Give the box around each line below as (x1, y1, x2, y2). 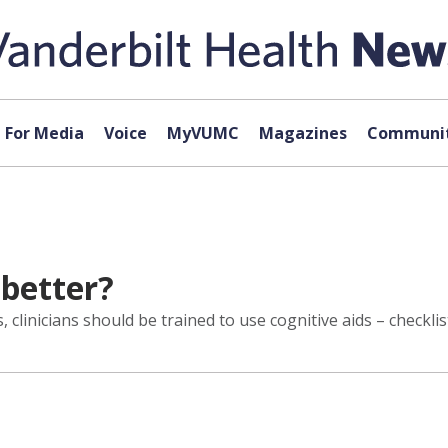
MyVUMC (166, 122, 239, 144)
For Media (4, 122, 84, 144)
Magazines (258, 122, 347, 144)
